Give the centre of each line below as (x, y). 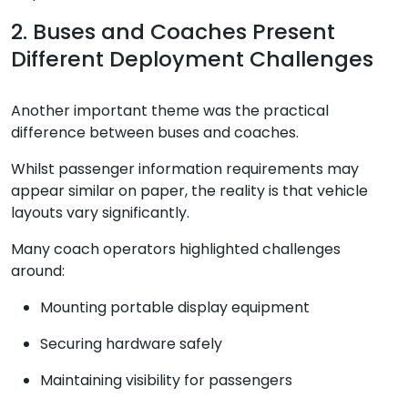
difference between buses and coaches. (155, 133)
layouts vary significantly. (100, 213)
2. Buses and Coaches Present (173, 31)
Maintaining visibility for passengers (166, 381)
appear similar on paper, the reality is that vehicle (189, 191)
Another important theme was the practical (170, 111)
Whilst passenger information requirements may (185, 169)
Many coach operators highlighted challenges (176, 250)
